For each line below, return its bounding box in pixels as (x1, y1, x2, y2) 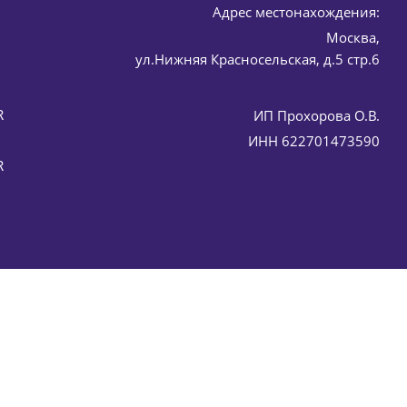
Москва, (326, 27, 380, 46)
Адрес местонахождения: (213, 2, 380, 21)
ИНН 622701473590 (248, 131, 380, 150)
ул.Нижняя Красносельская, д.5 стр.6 (135, 49, 380, 68)
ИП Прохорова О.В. (253, 105, 380, 124)
